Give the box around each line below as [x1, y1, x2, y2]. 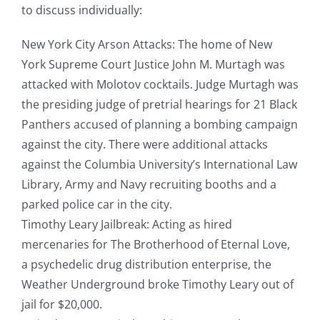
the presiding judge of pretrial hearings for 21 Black [21, 96, 297, 113]
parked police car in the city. [21, 196, 172, 213]
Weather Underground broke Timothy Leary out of [21, 276, 294, 293]
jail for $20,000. [21, 296, 102, 313]
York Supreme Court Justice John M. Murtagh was [21, 56, 285, 73]
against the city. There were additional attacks [21, 136, 268, 153]
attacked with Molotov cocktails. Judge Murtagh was [21, 76, 299, 93]
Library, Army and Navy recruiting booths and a [21, 176, 276, 193]
